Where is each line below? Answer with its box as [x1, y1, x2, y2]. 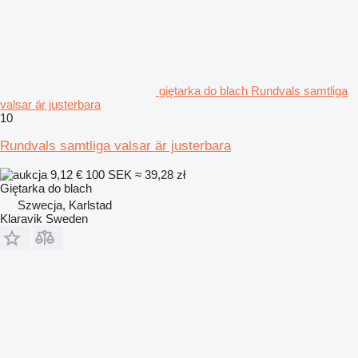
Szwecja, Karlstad [18, 197, 112, 212]
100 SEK [86, 167, 132, 181]
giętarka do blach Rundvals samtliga [159, 83, 348, 97]
